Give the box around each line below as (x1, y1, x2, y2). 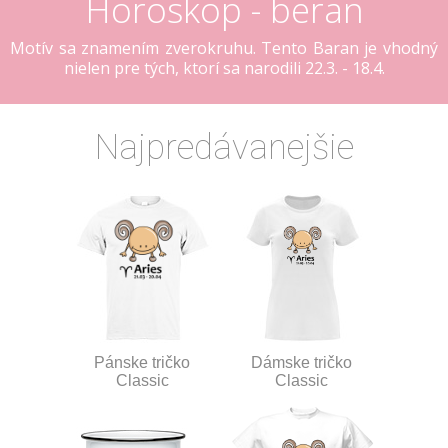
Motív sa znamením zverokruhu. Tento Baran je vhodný (10, 37, 438, 59)
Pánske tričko (94, 353, 190, 371)
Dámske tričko (250, 353, 352, 371)
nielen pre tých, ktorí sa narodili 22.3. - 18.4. (63, 57, 385, 79)
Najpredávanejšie (94, 127, 354, 169)
